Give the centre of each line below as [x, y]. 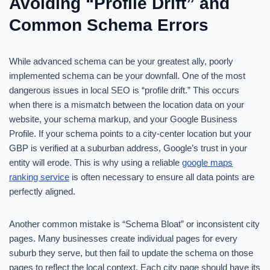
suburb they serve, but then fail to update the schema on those [131, 253]
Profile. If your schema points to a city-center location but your [130, 133]
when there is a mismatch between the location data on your [127, 105]
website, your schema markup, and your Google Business [123, 119]
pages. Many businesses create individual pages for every [123, 238]
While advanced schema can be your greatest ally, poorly [121, 61]
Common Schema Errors [109, 25]
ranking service [39, 177]
